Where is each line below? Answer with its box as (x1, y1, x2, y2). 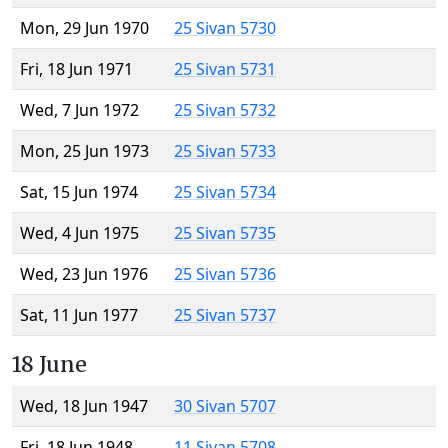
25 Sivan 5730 (174, 17, 276, 40)
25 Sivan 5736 (174, 263, 276, 286)
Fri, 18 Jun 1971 (20, 58, 133, 81)
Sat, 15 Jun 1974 (20, 181, 138, 204)
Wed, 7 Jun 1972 (20, 99, 139, 122)
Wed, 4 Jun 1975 (20, 222, 139, 245)
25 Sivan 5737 (174, 304, 276, 327)
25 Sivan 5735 (174, 222, 276, 245)
